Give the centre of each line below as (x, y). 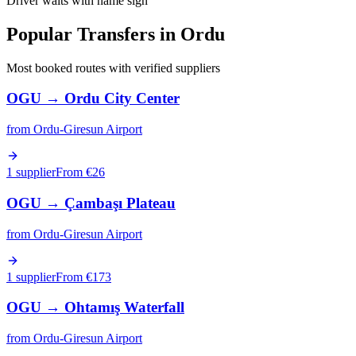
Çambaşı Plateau (120, 203)
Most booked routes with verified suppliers (113, 68)
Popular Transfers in (93, 34)
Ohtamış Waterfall (124, 308)
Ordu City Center (122, 99)
